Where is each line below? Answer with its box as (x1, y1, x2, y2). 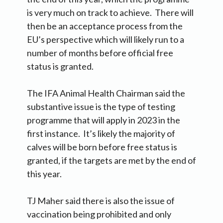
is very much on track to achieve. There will (27, 6, 194, 18)
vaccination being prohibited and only (27, 208, 171, 220)
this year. (27, 168, 62, 179)
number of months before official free (27, 47, 173, 58)
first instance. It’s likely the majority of (27, 127, 175, 139)
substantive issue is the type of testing (27, 101, 175, 112)
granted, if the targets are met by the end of (27, 154, 196, 166)
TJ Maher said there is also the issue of (27, 195, 175, 206)
